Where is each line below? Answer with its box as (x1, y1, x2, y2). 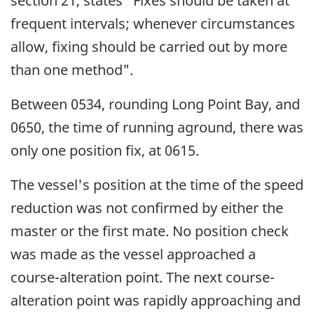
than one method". (11, 60, 133, 80)
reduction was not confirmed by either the (11, 198, 283, 218)
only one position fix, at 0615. (11, 141, 199, 161)
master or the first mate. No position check (11, 221, 289, 241)
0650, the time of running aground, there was (11, 118, 303, 137)
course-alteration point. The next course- (11, 268, 275, 287)
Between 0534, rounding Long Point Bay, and (11, 95, 300, 114)
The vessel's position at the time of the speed (11, 175, 303, 195)
